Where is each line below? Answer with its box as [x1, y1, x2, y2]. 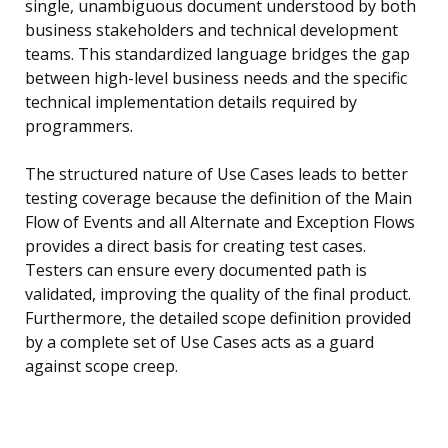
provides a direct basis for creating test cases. [25, 235, 366, 258]
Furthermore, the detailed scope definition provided [25, 307, 411, 330]
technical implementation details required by [25, 91, 357, 114]
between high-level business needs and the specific [25, 67, 407, 90]
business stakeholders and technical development [25, 19, 398, 42]
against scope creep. [25, 355, 178, 378]
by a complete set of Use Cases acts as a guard [25, 331, 374, 354]
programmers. [25, 115, 133, 138]
